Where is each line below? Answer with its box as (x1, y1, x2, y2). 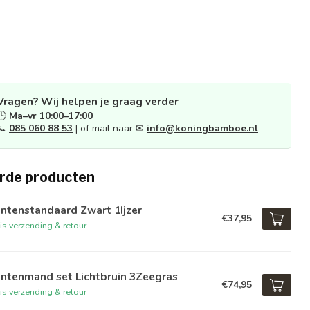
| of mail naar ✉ (73, 122, 147, 135)
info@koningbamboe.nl (147, 122, 258, 135)
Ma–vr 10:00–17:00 (9, 109, 93, 122)
